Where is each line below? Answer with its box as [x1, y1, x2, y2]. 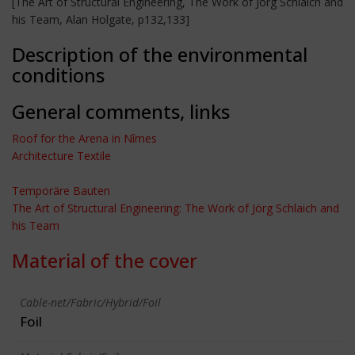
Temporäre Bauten [12, 183, 110, 198]
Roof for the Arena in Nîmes [12, 131, 157, 146]
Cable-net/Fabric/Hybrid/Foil [20, 295, 161, 310]
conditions [12, 62, 105, 88]
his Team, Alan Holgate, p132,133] [12, 12, 189, 27]
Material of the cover [12, 247, 197, 273]
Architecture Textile [12, 148, 111, 163]
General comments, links [12, 98, 230, 124]
